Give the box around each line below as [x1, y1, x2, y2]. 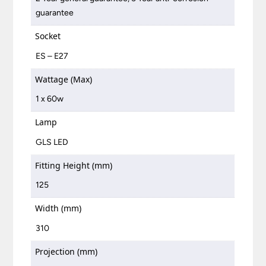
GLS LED [36, 137, 69, 147]
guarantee [36, 8, 74, 18]
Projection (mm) [35, 245, 98, 257]
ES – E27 [36, 50, 69, 61]
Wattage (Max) [35, 73, 93, 85]
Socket [35, 30, 61, 42]
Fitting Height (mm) [35, 159, 113, 171]
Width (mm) [35, 202, 82, 214]
